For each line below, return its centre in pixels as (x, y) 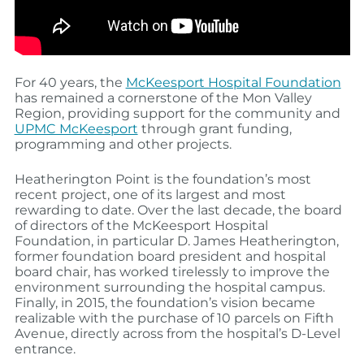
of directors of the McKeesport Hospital (141, 225)
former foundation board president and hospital (170, 256)
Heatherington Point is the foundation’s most (162, 179)
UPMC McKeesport (76, 128)
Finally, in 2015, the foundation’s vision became (165, 302)
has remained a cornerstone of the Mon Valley (163, 97)
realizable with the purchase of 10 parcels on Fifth (174, 318)
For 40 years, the (70, 82)
